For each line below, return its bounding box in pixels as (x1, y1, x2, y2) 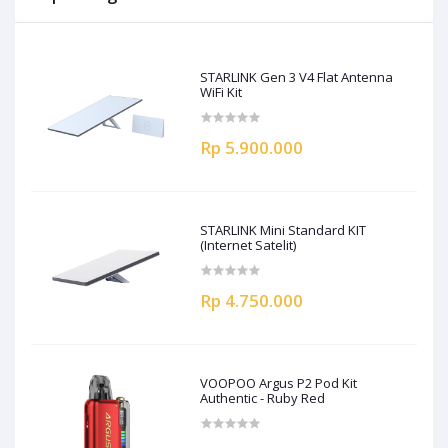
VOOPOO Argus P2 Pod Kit (200, 373, 358, 392)
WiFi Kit (200, 82, 243, 101)
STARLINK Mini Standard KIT (200, 220, 367, 239)
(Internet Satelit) (200, 235, 297, 254)
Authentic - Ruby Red (200, 388, 326, 407)
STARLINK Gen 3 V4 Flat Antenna (200, 67, 394, 86)
